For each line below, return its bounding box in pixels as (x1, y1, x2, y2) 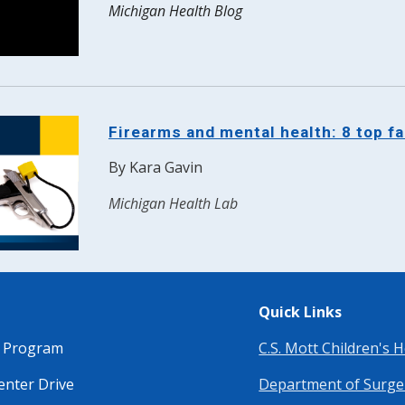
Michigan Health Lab (108, 193, 238, 213)
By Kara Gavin (108, 157, 202, 177)
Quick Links (259, 302, 343, 322)
